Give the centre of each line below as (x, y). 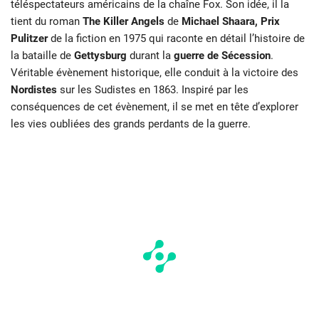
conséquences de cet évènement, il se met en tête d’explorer (155, 106)
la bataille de (42, 55)
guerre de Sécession (221, 55)
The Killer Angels (124, 21)
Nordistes (34, 89)
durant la (149, 55)
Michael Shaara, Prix (231, 21)
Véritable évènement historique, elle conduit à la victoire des (155, 72)
